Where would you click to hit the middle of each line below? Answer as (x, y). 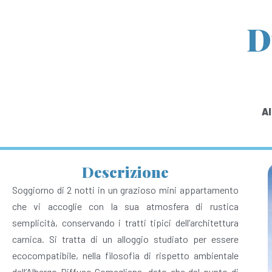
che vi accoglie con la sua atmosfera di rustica (125, 206)
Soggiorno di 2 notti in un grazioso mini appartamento (125, 190)
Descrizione (125, 172)
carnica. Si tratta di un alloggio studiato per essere (125, 239)
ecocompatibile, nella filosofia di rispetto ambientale (125, 255)
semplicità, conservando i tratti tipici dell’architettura (125, 223)
